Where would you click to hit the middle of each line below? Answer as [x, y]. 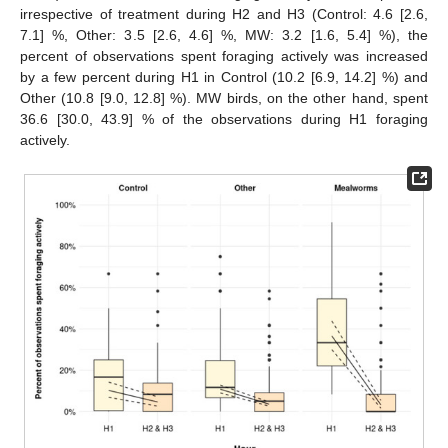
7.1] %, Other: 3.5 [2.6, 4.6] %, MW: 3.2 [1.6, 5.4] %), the [224, 35]
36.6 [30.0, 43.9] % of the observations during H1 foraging [224, 119]
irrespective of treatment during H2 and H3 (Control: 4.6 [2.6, [224, 14]
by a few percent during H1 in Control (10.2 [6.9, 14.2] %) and [224, 77]
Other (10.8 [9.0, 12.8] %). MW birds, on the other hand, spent [224, 98]
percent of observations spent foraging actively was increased [224, 56]
